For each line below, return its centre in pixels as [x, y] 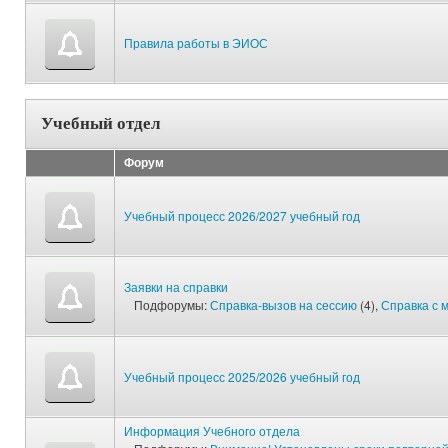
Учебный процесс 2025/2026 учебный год [242, 376]
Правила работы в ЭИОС [196, 42]
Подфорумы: [170, 304]
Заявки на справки [176, 286]
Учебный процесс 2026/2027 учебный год [242, 215]
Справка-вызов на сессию [283, 304]
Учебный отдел [101, 122]
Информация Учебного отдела [212, 430]
